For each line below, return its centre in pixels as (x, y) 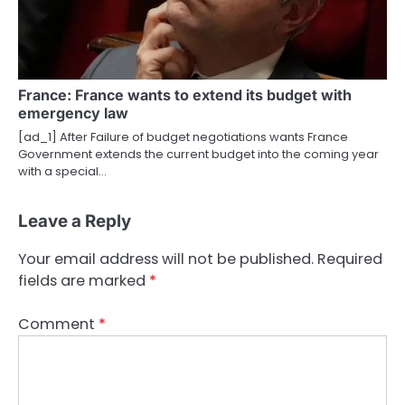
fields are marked (84, 280)
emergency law (73, 113)
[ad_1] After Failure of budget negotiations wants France (183, 137)
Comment (58, 324)
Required (350, 259)
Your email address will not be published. (166, 259)
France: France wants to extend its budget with (185, 94)
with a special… (62, 171)
